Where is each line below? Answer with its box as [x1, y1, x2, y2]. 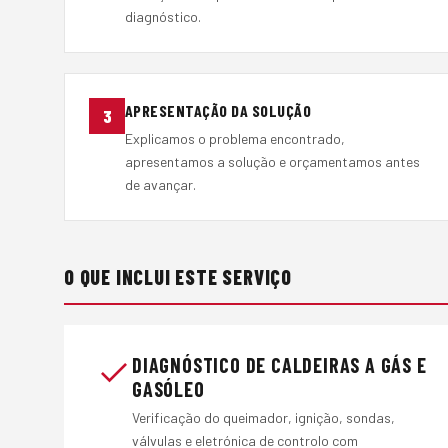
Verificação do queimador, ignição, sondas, [132, 408, 395, 426]
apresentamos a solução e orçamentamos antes [125, 153, 420, 171]
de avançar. [125, 176, 196, 194]
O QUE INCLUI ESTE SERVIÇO [64, 265, 292, 290]
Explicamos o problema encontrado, [125, 130, 345, 148]
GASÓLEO [132, 376, 205, 401]
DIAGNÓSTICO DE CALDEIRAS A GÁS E [132, 352, 427, 377]
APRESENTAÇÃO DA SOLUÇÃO [125, 100, 312, 120]
